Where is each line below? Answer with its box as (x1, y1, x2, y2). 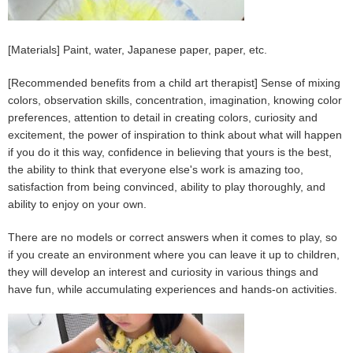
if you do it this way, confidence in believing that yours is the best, (8, 146, 332, 159)
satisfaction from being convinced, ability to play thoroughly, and (8, 180, 325, 194)
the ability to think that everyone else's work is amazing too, (8, 163, 303, 176)
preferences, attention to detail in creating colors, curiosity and (8, 111, 318, 124)
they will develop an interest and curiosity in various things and (8, 266, 318, 279)
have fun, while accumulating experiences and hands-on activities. (8, 283, 337, 296)
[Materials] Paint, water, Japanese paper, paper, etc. (8, 43, 267, 57)
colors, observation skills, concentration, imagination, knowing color (8, 94, 342, 107)
